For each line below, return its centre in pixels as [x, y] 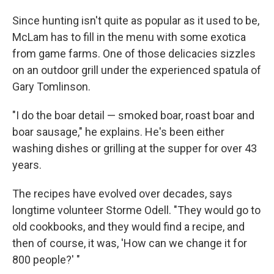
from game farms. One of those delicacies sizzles [134, 53]
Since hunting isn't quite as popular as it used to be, [136, 20]
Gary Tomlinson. [51, 86]
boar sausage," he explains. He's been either [118, 131]
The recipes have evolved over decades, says [122, 193]
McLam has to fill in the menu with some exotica [129, 37]
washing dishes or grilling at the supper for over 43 [135, 148]
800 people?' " [46, 259]
